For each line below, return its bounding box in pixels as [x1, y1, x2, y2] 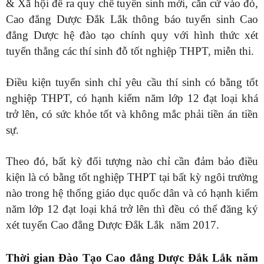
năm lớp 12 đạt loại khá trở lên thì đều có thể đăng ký [6, 203, 258, 216]
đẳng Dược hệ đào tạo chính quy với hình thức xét [6, 29, 258, 42]
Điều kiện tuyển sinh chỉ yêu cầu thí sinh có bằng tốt [6, 76, 258, 89]
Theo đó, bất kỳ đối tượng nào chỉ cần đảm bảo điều [6, 155, 258, 168]
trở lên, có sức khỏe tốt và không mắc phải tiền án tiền [6, 108, 258, 121]
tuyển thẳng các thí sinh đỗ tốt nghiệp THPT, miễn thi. [6, 45, 254, 58]
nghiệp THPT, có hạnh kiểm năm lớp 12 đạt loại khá [6, 92, 258, 105]
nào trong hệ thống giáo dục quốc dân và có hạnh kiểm [6, 187, 258, 200]
